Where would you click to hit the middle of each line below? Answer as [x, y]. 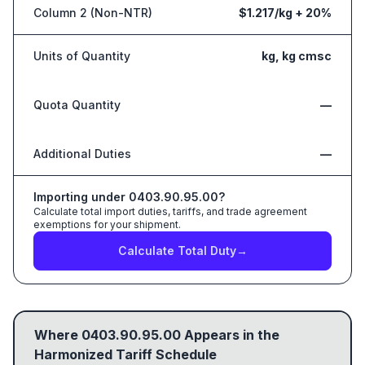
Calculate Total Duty [177, 251]
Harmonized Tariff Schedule [125, 354]
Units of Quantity [82, 56]
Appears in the [230, 335]
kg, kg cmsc [297, 56]
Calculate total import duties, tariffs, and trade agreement [170, 211]
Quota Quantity [77, 105]
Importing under [81, 197]
